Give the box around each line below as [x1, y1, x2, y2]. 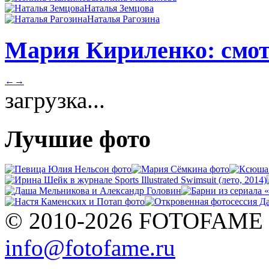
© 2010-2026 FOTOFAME [5, 208, 263, 234]
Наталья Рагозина [87, 14, 160, 25]
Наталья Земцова [84, 3, 154, 14]
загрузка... [5, 86, 105, 113]
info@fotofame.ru [5, 235, 175, 261]
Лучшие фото [5, 125, 151, 153]
